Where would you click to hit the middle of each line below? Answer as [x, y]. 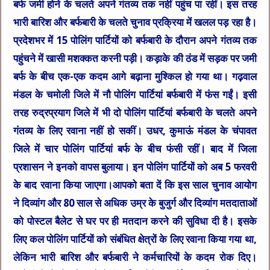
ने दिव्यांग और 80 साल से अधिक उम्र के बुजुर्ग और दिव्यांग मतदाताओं [135, 203]
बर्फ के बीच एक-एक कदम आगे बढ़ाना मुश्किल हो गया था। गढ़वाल [135, 77]
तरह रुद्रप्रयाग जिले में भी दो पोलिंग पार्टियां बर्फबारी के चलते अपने [135, 113]
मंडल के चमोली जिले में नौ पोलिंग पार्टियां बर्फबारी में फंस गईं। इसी [135, 95]
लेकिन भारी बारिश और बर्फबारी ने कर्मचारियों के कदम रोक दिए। [135, 258]
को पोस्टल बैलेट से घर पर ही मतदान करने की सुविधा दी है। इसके [135, 221]
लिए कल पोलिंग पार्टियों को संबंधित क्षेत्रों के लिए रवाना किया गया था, [135, 240]
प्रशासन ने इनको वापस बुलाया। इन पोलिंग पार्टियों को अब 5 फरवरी [135, 167]
